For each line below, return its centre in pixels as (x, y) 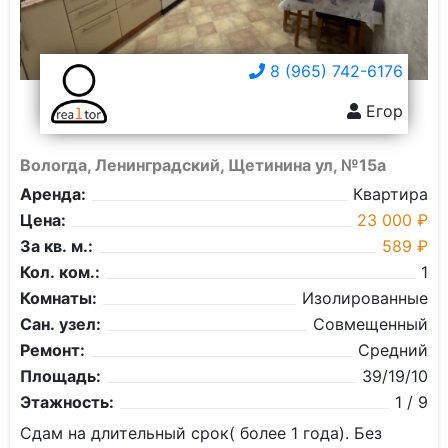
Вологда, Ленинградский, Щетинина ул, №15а (203, 165)
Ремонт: (52, 350)
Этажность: (67, 402)
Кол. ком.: (60, 272)
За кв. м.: (56, 246)
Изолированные (365, 298)
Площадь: (60, 376)
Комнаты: (58, 298)
